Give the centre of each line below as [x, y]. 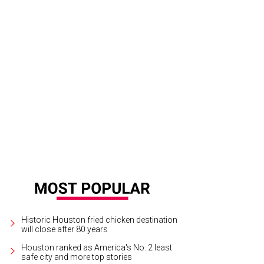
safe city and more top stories [77, 257]
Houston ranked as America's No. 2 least [97, 247]
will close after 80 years [65, 229]
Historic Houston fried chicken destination [100, 220]
